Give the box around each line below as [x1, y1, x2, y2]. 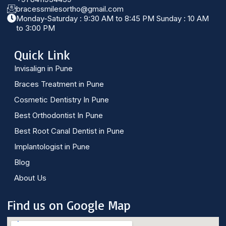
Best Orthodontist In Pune [14, 110, 103, 121]
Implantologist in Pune [14, 142, 90, 152]
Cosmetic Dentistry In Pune [14, 95, 109, 105]
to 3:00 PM [16, 23, 55, 33]
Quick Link [14, 47, 70, 63]
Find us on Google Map [7, 197, 131, 213]
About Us [14, 173, 46, 183]
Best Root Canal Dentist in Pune [14, 126, 124, 136]
